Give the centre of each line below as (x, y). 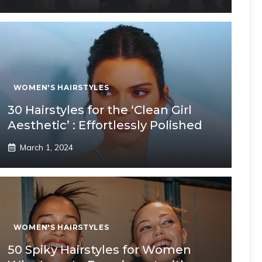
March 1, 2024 (46, 147)
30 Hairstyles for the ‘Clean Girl (99, 110)
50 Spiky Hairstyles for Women (99, 249)
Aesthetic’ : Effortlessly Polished (105, 125)
